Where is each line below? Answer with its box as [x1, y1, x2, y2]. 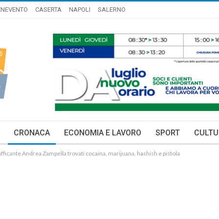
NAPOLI [69, 6, 90, 13]
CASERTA [35, 6, 62, 13]
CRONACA [14, 128, 50, 137]
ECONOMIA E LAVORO [64, 128, 141, 137]
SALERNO [98, 6, 126, 13]
